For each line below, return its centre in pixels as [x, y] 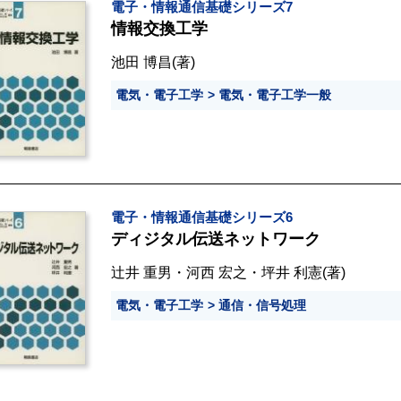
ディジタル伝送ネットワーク [216, 239]
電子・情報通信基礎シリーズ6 [202, 217]
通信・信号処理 [262, 305]
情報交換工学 [159, 28]
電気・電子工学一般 [275, 94]
